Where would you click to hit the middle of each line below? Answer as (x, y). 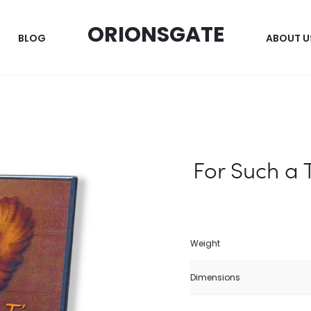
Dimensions (215, 277)
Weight (205, 243)
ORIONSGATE (155, 35)
